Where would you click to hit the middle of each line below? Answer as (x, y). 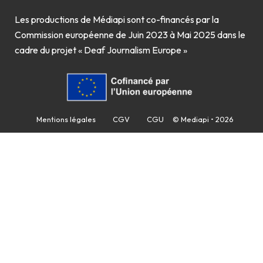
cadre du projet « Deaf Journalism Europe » (101, 50)
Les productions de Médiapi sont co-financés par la (117, 20)
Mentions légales (66, 119)
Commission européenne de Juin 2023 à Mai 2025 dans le (130, 35)
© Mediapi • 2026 (203, 119)
